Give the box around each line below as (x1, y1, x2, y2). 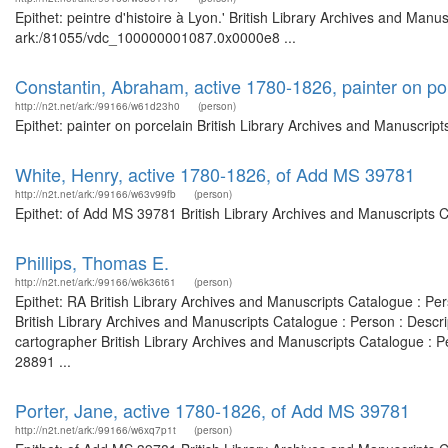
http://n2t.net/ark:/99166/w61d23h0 (15, 99, 180, 113)
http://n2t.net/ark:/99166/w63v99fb (15, 187, 176, 201)
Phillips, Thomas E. (15, 249, 169, 275)
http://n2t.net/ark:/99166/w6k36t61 (15, 275, 176, 289)
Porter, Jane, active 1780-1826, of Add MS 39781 (15, 397, 410, 423)
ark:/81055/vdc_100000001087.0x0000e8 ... (15, 27, 296, 47)
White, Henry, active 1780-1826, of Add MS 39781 (15, 161, 415, 187)
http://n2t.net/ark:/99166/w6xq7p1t (15, 423, 176, 437)
